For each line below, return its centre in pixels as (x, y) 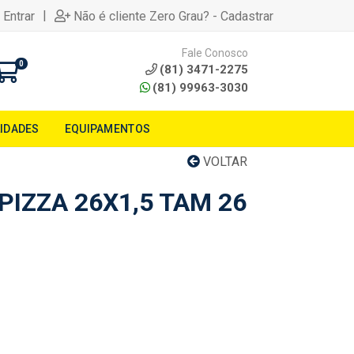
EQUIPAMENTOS (107, 129)
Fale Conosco (215, 53)
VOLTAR (224, 162)
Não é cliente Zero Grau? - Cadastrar (173, 16)
